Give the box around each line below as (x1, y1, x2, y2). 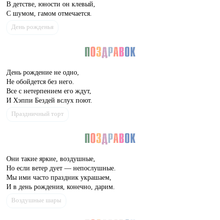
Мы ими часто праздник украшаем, (6, 173, 112, 182)
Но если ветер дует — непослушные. (6, 164, 116, 172)
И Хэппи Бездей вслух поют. (6, 96, 93, 104)
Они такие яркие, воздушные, (6, 155, 96, 163)
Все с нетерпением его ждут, (6, 86, 92, 95)
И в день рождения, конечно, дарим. (6, 183, 115, 191)
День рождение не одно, (6, 68, 80, 76)
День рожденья (11, 24, 54, 31)
